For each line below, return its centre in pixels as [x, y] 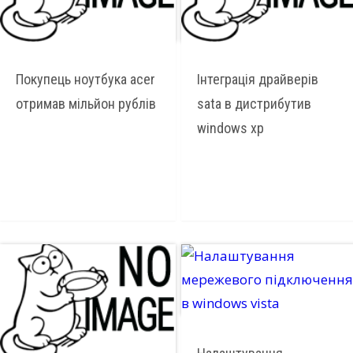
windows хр [230, 128]
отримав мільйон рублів [86, 104]
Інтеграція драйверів [257, 79]
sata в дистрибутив [254, 104]
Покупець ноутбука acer [85, 79]
